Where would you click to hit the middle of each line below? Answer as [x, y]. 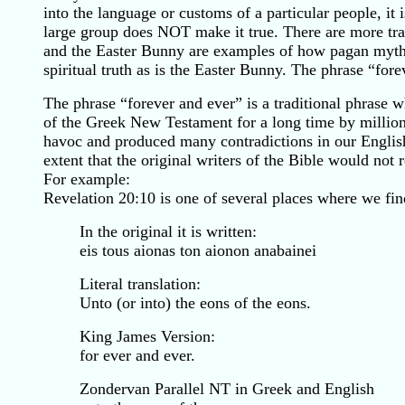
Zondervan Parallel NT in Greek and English [227, 389]
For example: [87, 179]
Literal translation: [140, 284]
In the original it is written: [168, 231]
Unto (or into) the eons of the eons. [195, 303]
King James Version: [147, 336]
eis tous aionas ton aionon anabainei [198, 250]
